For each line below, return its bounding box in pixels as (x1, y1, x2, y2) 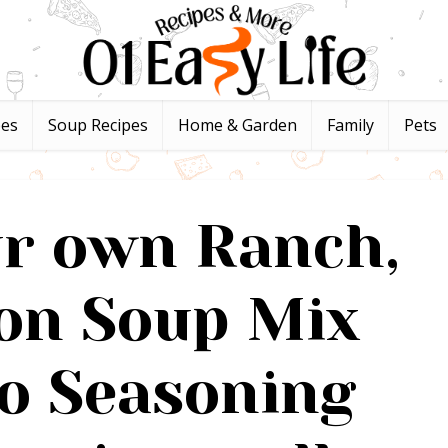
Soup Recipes (48, 114, 148, 136)
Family (327, 114, 374, 136)
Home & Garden (178, 114, 297, 136)
